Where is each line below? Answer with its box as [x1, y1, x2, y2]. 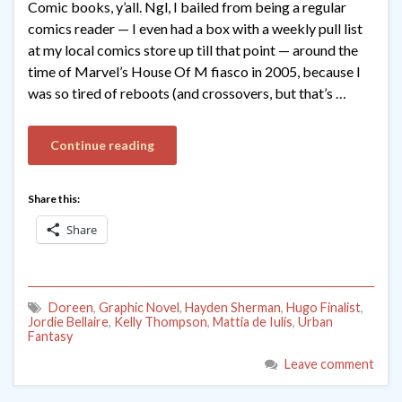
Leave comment [284, 356, 374, 372]
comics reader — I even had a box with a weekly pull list [28, 20, 363, 38]
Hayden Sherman [185, 300, 281, 316]
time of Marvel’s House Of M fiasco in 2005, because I [28, 63, 361, 81]
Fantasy [28, 328, 73, 345]
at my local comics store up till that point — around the [28, 41, 358, 59]
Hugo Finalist [286, 300, 361, 316]
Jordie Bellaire [28, 314, 109, 330]
